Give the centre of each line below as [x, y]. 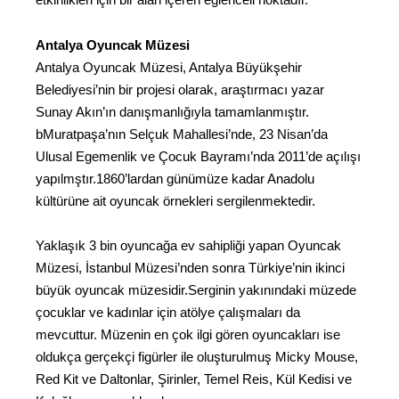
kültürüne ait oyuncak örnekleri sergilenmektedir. [175, 200]
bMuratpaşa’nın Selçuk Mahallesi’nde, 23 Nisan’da [182, 134]
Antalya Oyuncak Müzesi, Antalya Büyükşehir [169, 67]
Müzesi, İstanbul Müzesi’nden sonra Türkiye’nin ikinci [190, 268]
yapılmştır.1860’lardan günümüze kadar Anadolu [175, 178]
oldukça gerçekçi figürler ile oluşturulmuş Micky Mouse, [197, 357]
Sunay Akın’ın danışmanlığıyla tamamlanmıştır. [172, 111]
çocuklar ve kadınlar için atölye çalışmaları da [168, 313]
